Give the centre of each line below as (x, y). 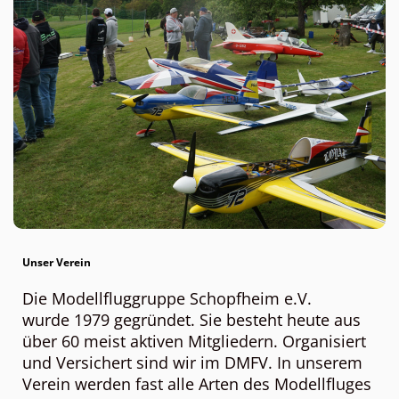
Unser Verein (57, 262)
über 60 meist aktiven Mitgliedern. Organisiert (194, 341)
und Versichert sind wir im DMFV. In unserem (192, 362)
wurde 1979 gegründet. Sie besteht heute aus (191, 320)
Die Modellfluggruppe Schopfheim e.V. (167, 298)
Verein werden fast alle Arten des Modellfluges (197, 384)
